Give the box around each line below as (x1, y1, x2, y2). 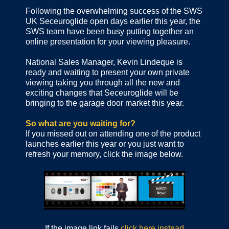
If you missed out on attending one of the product (26, 129, 200, 139)
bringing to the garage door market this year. (26, 99, 184, 108)
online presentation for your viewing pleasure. (26, 37, 190, 47)
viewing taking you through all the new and (26, 78, 180, 87)
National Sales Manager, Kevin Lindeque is (26, 58, 182, 67)
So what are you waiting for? (26, 119, 135, 128)
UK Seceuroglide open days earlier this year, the (26, 17, 200, 26)
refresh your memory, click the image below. (26, 150, 183, 159)
